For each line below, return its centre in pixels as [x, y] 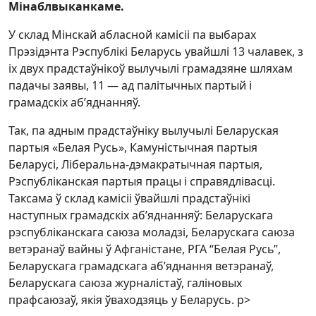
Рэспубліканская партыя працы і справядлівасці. [142, 182]
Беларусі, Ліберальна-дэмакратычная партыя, [135, 165]
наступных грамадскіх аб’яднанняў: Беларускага [141, 215]
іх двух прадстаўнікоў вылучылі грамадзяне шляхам [151, 69]
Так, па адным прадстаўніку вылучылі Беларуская [144, 131]
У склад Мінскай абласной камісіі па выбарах [132, 35]
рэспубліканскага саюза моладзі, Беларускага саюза [152, 232]
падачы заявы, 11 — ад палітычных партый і [130, 86]
